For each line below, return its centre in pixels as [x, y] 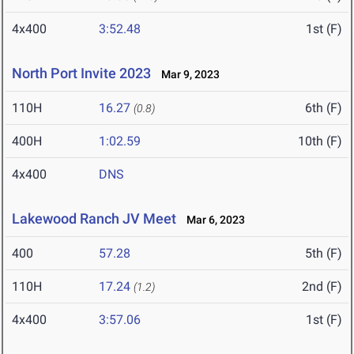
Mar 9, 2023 [187, 75]
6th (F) [324, 108]
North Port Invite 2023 [81, 73]
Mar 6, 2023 [212, 220]
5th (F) [324, 254]
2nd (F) [322, 287]
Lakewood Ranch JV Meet [94, 219]
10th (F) [320, 141]
